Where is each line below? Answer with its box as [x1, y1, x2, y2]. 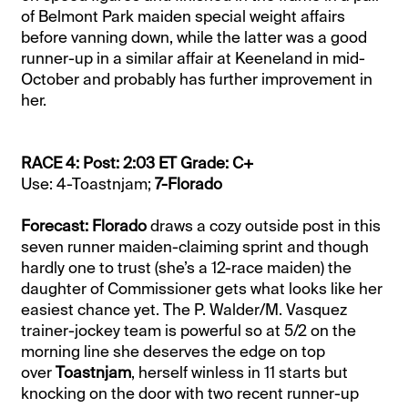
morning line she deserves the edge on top [21, 341, 326, 362]
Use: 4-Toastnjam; [21, 173, 156, 194]
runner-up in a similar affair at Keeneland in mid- [21, 47, 366, 68]
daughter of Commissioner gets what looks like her [21, 278, 383, 299]
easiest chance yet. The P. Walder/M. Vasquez [21, 299, 348, 320]
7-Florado [155, 173, 223, 194]
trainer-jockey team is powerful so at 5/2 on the [21, 320, 357, 341]
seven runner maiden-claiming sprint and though [21, 236, 370, 257]
